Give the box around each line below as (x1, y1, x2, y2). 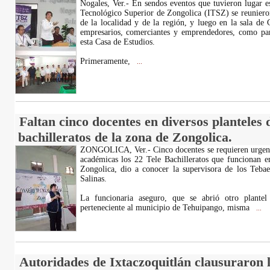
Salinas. (80, 174, 107, 183)
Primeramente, (80, 57, 133, 66)
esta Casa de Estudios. (80, 37, 155, 46)
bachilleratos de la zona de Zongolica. (17, 130, 232, 145)
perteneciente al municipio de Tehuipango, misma (80, 203, 252, 212)
